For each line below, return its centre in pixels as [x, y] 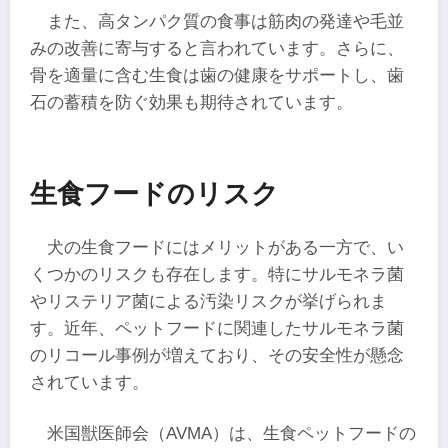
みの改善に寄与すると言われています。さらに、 [217, 48]
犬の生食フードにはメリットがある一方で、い [226, 247]
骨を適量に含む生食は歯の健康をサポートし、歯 [217, 75]
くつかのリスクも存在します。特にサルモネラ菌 [217, 274]
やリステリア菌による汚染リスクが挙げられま [208, 301]
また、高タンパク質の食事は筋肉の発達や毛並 [226, 21]
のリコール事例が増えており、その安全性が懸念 [217, 355]
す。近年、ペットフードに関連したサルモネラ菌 [217, 328]
